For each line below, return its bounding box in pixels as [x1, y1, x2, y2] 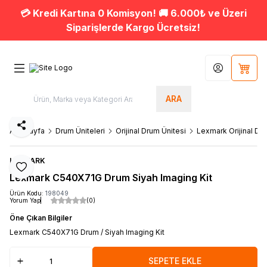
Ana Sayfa [10, 126, 45, 135]
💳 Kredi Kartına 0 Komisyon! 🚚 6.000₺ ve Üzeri [20, 7, 247, 19]
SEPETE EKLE [148, 256, 201, 266]
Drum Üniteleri [55, 126, 105, 135]
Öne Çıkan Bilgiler [10, 213, 72, 222]
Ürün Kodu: [10, 190, 45, 197]
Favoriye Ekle [20, 166, 68, 175]
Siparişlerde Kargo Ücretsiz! [66, 21, 201, 33]
